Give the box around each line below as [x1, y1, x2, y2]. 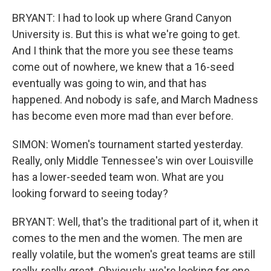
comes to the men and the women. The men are [12, 231, 243, 244]
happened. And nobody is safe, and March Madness [12, 93, 258, 106]
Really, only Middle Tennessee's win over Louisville [12, 154, 253, 167]
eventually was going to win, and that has [12, 76, 207, 90]
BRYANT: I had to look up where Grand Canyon [12, 11, 232, 24]
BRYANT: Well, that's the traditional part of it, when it [12, 215, 258, 228]
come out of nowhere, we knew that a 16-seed [12, 60, 234, 73]
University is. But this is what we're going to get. [12, 27, 240, 41]
